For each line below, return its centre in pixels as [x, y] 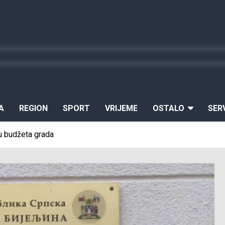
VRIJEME [121, 108]
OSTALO [168, 108]
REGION [33, 108]
